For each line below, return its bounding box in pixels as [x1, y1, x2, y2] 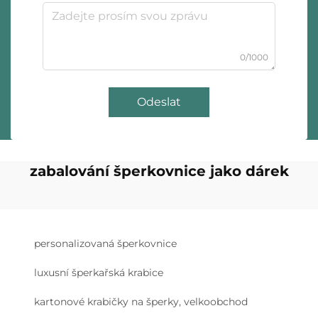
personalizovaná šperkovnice [34, 237, 177, 250]
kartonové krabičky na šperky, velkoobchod [34, 295, 248, 308]
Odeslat [137, 95, 181, 109]
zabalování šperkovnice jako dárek [29, 163, 289, 180]
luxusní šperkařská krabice [34, 266, 163, 279]
